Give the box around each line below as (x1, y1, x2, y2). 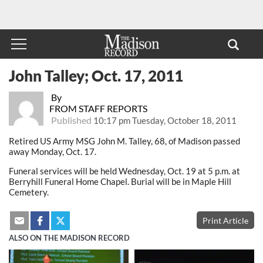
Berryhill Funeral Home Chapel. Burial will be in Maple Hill (9, 176, 231, 187)
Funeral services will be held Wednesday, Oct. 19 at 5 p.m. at (9, 165, 240, 176)
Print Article (203, 215, 248, 225)
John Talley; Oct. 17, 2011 (9, 66, 183, 85)
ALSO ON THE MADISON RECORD (9, 234, 130, 242)
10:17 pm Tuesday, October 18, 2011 (93, 114, 237, 126)
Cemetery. (9, 186, 49, 197)
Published (49, 114, 93, 126)
